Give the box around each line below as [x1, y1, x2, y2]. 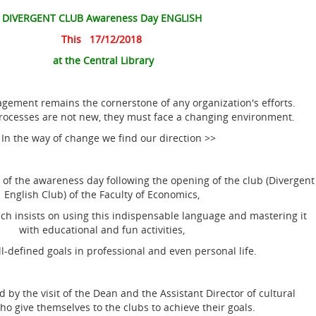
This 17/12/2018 [61, 32, 142, 46]
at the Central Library [49, 54, 154, 67]
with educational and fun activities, [18, 223, 185, 236]
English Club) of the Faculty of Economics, [4, 188, 200, 201]
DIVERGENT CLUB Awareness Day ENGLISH [1, 11, 202, 25]
